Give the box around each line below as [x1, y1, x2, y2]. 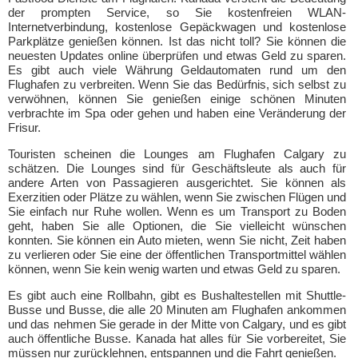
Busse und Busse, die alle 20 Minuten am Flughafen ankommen [8, 303, 346, 316]
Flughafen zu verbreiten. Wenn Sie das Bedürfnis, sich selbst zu [8, 78, 346, 91]
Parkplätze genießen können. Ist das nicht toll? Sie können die [8, 34, 346, 48]
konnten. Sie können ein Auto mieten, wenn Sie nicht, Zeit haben [8, 233, 346, 247]
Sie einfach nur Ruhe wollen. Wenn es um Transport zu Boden [8, 205, 346, 218]
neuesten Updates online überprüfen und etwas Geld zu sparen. [8, 49, 346, 62]
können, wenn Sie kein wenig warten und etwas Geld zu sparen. [8, 262, 340, 276]
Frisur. [8, 121, 41, 134]
